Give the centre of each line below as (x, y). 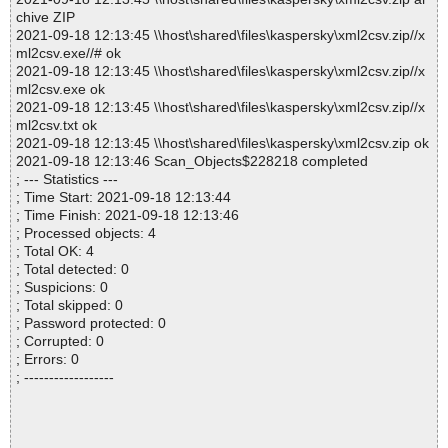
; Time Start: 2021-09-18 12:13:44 (123, 197)
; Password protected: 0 (91, 323)
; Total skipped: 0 (69, 305)
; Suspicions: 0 (62, 287)
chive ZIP (45, 17)
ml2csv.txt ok (56, 125)
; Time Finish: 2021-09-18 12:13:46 (127, 215)
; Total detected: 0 (72, 269)
